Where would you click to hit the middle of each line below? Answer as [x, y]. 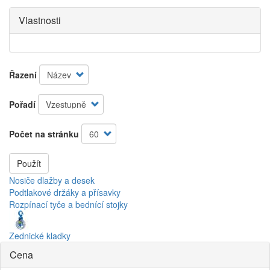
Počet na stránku [44, 134]
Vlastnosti [40, 20]
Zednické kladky [40, 236]
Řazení [23, 75]
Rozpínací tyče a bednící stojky [68, 204]
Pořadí [22, 104]
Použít [29, 163]
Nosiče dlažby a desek [52, 180]
